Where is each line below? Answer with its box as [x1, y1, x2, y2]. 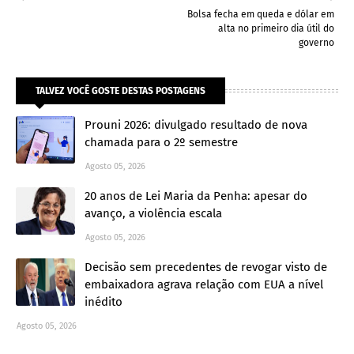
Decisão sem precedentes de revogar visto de [85, 259, 327, 274]
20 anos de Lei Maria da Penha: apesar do [85, 188, 307, 203]
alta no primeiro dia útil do [218, 22, 334, 34]
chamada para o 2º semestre [85, 134, 238, 149]
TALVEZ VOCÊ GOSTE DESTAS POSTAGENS [36, 85, 205, 96]
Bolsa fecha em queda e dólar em [187, 8, 334, 20]
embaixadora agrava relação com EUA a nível [85, 277, 323, 292]
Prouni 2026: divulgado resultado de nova [85, 117, 307, 132]
